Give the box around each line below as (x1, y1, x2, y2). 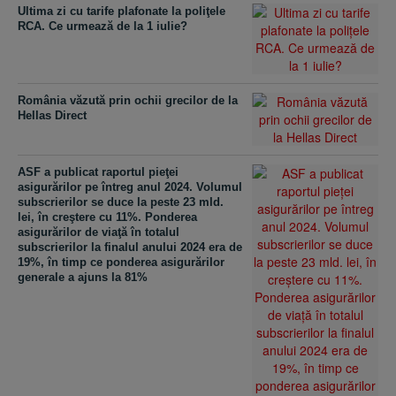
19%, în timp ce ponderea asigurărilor (18, 255, 225, 269)
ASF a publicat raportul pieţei (18, 165, 179, 179)
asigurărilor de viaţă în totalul (18, 225, 179, 239)
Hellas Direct (18, 109, 87, 122)
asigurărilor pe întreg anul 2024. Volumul (18, 180, 242, 194)
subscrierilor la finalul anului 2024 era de (18, 240, 242, 254)
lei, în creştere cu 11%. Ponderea (18, 210, 197, 224)
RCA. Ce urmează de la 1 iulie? (18, 19, 187, 33)
